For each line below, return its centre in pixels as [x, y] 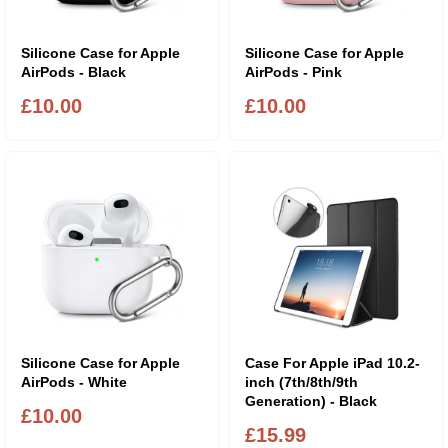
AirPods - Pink [293, 71]
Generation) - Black [310, 400]
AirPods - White [74, 381]
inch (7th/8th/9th [301, 381]
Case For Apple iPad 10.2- [332, 362]
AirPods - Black [73, 71]
